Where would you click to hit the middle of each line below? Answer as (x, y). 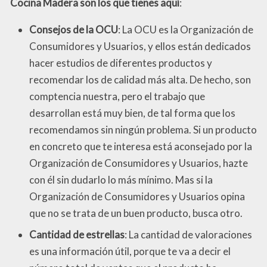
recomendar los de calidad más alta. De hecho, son (140, 79)
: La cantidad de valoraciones (188, 235)
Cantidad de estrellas (77, 235)
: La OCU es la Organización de (186, 29)
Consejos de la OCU (74, 29)
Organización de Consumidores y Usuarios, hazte (139, 163)
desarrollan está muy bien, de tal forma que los (132, 113)
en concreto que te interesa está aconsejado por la (141, 146)
